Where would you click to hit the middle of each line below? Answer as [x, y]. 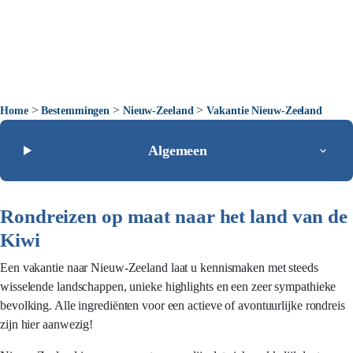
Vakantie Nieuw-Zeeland [265, 111]
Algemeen [178, 150]
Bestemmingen [76, 111]
